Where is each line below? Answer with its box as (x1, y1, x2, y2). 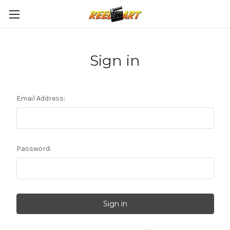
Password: (16, 144, 51, 153)
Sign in (89, 52, 141, 69)
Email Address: (16, 94, 65, 103)
